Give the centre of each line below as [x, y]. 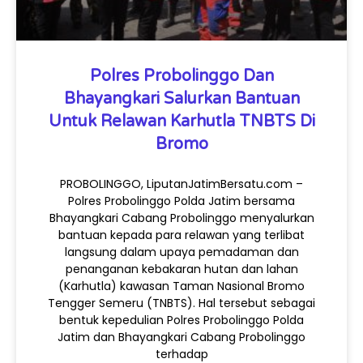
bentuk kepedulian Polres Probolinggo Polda [181, 320]
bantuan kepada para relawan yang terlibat [181, 235]
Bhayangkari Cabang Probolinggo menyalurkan [181, 218]
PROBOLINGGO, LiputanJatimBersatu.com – [181, 184]
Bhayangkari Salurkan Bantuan [181, 99]
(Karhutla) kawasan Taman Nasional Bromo [181, 286]
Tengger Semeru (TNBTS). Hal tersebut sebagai [181, 303]
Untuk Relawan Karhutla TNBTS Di [181, 122]
